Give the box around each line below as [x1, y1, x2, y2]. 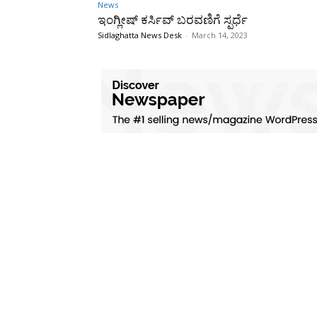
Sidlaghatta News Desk [98, 29, 182, 40]
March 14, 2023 [192, 29, 248, 40]
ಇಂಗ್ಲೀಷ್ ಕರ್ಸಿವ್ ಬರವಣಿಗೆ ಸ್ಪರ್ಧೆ [98, 12, 248, 27]
